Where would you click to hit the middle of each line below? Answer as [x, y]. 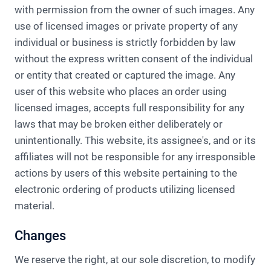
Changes [40, 236]
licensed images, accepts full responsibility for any [129, 108]
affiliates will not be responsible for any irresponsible [135, 157]
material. [34, 206]
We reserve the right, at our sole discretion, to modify [135, 260]
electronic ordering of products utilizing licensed [125, 189]
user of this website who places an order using [121, 91]
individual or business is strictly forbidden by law [125, 42]
